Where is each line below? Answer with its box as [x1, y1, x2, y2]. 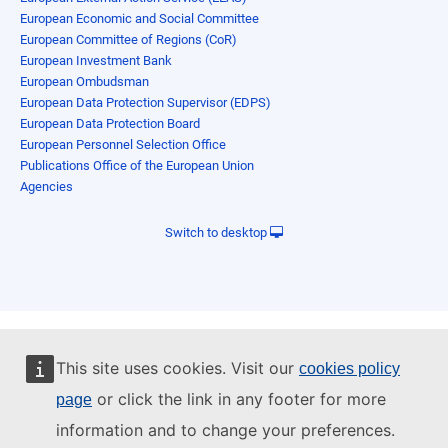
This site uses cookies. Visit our [56, 358, 299, 378]
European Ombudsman [20, 74, 149, 90]
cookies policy [299, 360, 400, 377]
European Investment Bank [20, 53, 172, 69]
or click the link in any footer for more [92, 389, 386, 409]
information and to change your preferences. [56, 420, 395, 440]
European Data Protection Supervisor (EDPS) [20, 95, 271, 111]
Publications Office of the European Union [20, 158, 254, 174]
